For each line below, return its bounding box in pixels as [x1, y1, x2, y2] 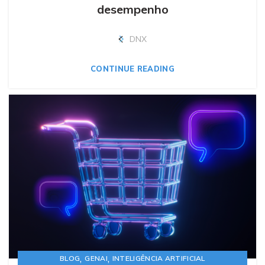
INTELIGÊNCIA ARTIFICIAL [112, 254, 205, 263]
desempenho [96, 2, 169, 17]
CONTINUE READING [91, 64, 174, 74]
